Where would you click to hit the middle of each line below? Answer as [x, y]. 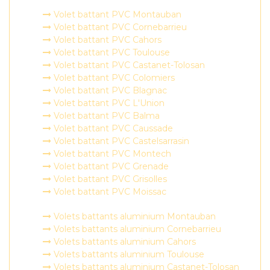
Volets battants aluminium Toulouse [128, 254]
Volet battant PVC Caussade [112, 128]
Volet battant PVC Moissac [109, 192]
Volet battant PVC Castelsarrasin [120, 141]
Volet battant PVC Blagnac [109, 90]
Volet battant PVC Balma [105, 116]
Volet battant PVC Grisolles [109, 179]
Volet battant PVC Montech [111, 154]
